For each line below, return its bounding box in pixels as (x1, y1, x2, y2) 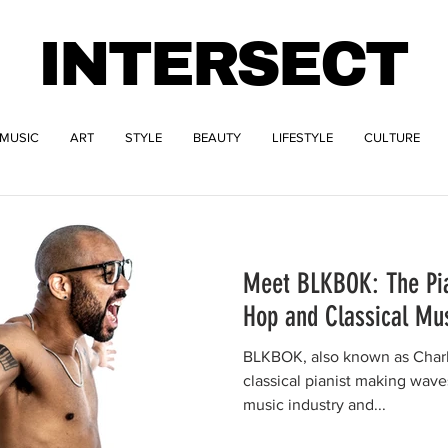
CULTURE (364, 130, 420, 145)
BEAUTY (193, 130, 241, 145)
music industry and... (243, 396, 386, 413)
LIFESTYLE (272, 130, 333, 145)
